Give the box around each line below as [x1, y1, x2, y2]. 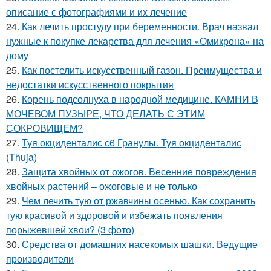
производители [6, 252, 74, 266]
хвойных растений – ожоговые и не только [6, 179, 197, 193]
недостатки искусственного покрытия [6, 77, 174, 91]
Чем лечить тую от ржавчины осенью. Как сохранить [22, 194, 255, 207]
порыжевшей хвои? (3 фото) [6, 223, 134, 237]
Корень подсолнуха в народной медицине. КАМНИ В [22, 92, 258, 106]
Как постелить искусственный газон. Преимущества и [22, 63, 262, 77]
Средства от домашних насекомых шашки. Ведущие [22, 237, 258, 251]
